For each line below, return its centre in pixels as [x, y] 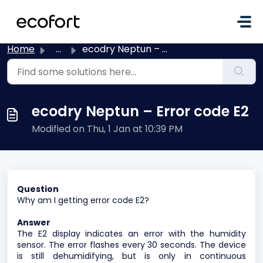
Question [38, 189]
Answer [34, 222]
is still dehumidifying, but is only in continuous [131, 256]
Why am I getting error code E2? [83, 200]
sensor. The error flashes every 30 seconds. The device [131, 245]
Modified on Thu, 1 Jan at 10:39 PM [107, 129]
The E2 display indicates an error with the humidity [131, 234]
